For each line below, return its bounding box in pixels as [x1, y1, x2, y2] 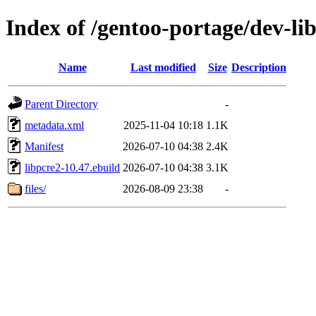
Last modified [130, 61, 196, 73]
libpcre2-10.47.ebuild [25, 161, 120, 174]
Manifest [25, 140, 63, 152]
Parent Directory [25, 97, 98, 110]
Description [231, 61, 286, 73]
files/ [25, 182, 46, 195]
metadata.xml [25, 119, 84, 131]
